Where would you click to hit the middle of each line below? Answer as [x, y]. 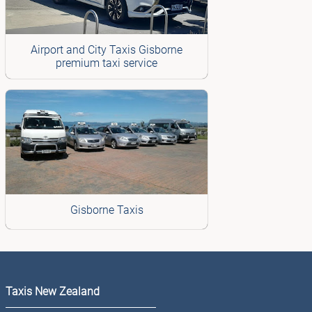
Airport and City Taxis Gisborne [107, 50]
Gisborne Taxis [107, 210]
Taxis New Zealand [53, 291]
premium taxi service [107, 63]
